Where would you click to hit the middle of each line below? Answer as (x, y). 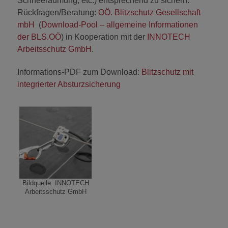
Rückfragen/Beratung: (58, 13)
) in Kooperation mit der (104, 37)
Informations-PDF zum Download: (79, 72)
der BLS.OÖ (39, 37)
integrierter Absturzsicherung (69, 84)
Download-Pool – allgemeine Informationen (120, 25)
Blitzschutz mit (167, 72)
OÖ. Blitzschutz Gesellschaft (149, 13)
